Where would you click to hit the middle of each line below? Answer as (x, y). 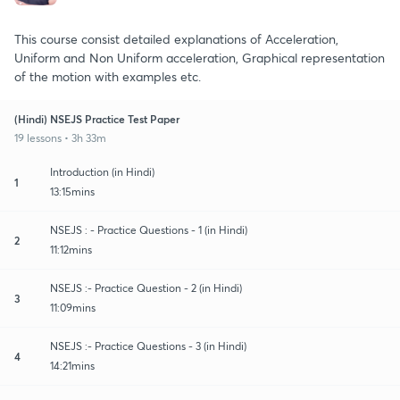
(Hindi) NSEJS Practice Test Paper (97, 118)
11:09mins (73, 307)
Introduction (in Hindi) (102, 171)
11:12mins (71, 249)
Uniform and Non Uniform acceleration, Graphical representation (200, 57)
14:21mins (72, 365)
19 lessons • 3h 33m (60, 137)
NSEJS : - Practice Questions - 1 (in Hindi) (149, 229)
